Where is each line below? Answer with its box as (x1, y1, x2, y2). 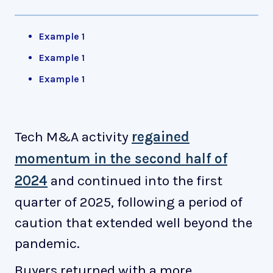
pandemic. (15, 235, 80, 252)
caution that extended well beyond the (15, 214, 252, 231)
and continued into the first (48, 172, 222, 189)
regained (132, 128, 190, 145)
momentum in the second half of (15, 150, 227, 167)
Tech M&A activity (15, 128, 132, 145)
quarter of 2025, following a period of (15, 193, 243, 210)
